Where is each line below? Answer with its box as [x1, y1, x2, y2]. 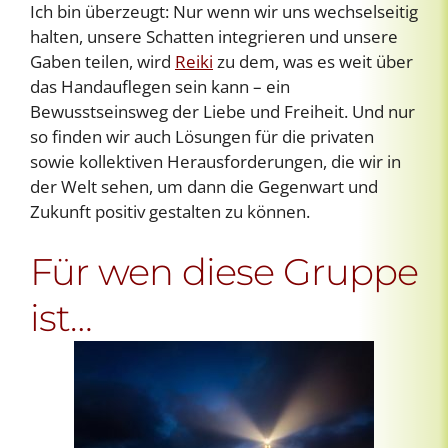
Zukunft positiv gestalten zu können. [30, 199, 310, 223]
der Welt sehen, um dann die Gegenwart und [30, 174, 378, 198]
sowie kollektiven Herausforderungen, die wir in [30, 149, 401, 173]
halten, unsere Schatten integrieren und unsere [30, 24, 398, 48]
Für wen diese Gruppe [30, 248, 418, 294]
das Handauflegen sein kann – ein [30, 74, 290, 98]
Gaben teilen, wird [30, 49, 175, 73]
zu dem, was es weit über [213, 49, 413, 73]
